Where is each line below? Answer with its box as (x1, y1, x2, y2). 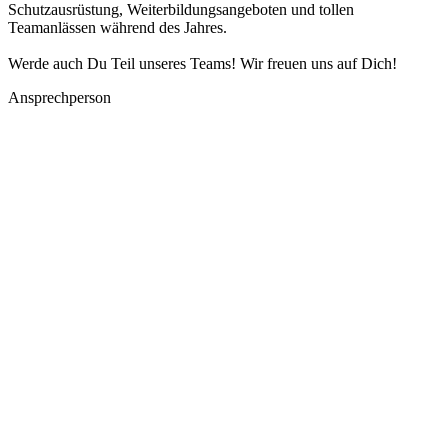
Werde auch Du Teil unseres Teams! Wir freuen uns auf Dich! (8, 55, 397, 73)
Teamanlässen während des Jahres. (8, 19, 227, 37)
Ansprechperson (8, 89, 111, 107)
